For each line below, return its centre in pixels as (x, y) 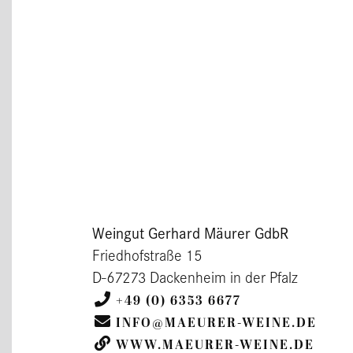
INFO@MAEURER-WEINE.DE (216, 323)
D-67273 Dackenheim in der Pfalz (195, 276)
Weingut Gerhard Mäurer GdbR (190, 232)
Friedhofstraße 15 (147, 254)
